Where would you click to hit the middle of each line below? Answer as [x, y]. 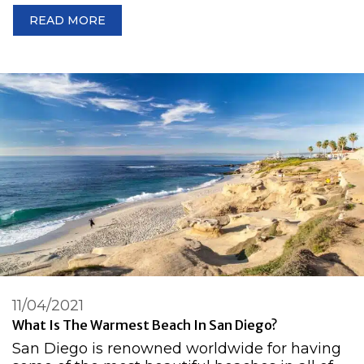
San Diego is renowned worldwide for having [177, 348]
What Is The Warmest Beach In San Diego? [145, 325]
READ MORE [67, 21]
